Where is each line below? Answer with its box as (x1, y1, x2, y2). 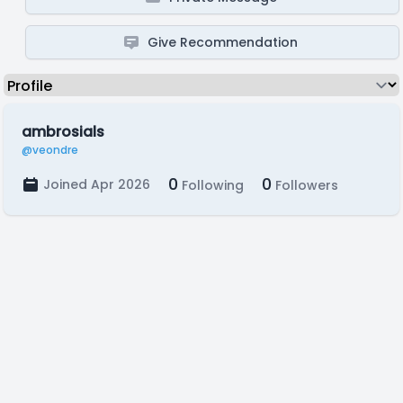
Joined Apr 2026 (43, 175, 150, 193)
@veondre (22, 142, 78, 157)
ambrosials (22, 121, 104, 142)
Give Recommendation (148, 33, 299, 51)
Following (178, 176, 244, 194)
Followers (272, 176, 338, 194)
